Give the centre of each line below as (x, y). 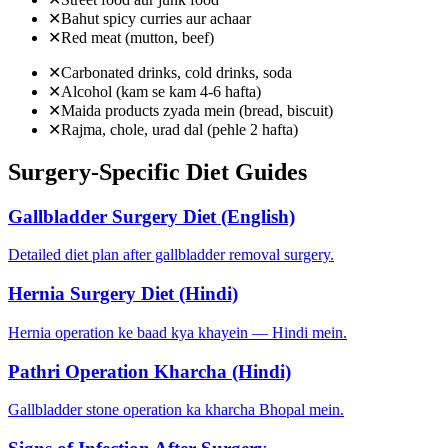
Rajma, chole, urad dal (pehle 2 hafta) (179, 129)
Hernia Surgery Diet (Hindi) (123, 294)
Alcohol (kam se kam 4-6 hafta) (161, 91)
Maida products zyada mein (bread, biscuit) (197, 110)
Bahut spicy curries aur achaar (156, 18)
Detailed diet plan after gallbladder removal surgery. (171, 255)
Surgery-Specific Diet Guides (157, 171)
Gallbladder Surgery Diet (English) (151, 216)
